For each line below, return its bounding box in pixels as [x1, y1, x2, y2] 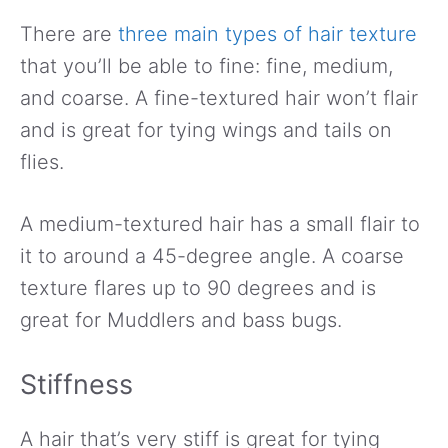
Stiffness [20, 367, 133, 401]
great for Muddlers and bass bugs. [20, 307, 342, 332]
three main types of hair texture [118, 21, 417, 46]
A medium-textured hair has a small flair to [20, 211, 420, 236]
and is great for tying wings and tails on [20, 117, 392, 142]
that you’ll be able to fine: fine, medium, [20, 53, 393, 78]
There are [20, 21, 118, 46]
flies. [20, 149, 64, 174]
